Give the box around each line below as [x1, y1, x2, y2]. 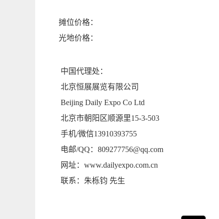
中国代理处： [61, 66, 108, 75]
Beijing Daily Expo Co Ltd [61, 98, 145, 107]
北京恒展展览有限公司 [61, 82, 139, 91]
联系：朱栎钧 [61, 176, 108, 185]
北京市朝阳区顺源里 [61, 113, 131, 122]
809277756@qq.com [98, 145, 163, 153]
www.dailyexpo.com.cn [84, 160, 158, 169]
